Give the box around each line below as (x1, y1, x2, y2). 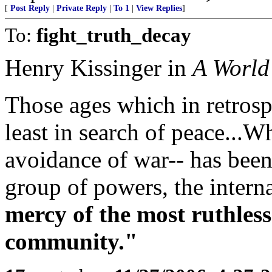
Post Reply (10, 4, 50, 13)
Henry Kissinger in (5, 55, 192, 81)
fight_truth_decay (36, 24, 191, 46)
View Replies (136, 4, 182, 13)
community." (5, 228, 138, 254)
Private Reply (56, 4, 107, 13)
